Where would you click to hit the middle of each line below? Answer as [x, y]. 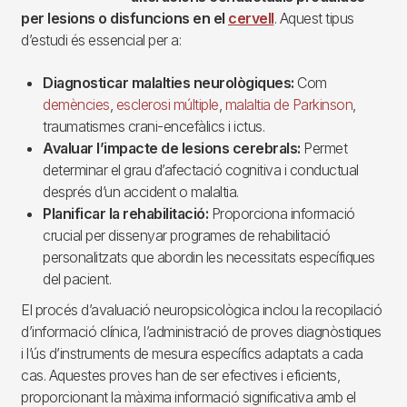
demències [76, 105]
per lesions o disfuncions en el [124, 19]
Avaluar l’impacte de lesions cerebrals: [172, 149]
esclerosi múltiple [167, 105]
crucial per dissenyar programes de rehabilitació [186, 236]
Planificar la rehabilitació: [125, 214]
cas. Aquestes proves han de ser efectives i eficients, [180, 376]
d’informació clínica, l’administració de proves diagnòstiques [201, 332]
